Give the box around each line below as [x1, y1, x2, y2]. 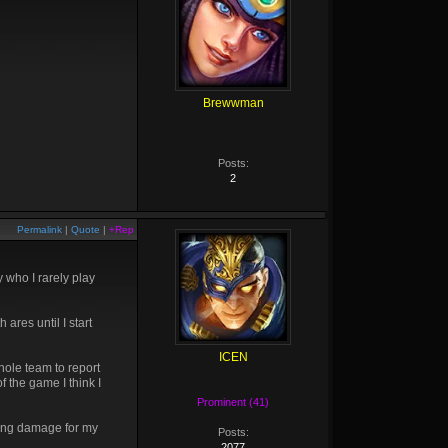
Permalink [17, 224, 62, 235]
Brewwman [202, 96, 264, 110]
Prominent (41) [197, 396, 269, 408]
